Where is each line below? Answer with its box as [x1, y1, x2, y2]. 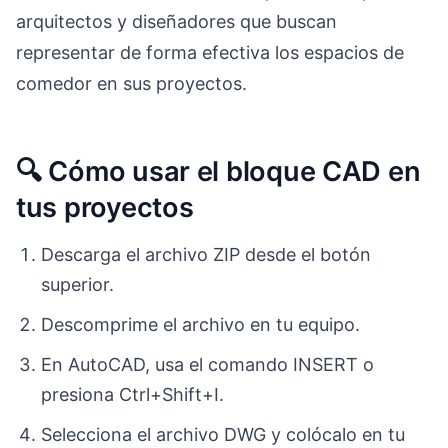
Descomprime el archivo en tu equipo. [41, 314, 361, 336]
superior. [41, 274, 115, 296]
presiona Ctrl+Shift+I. [41, 384, 225, 406]
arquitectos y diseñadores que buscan [16, 11, 337, 33]
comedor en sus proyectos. [16, 73, 247, 95]
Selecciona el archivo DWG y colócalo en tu [41, 424, 406, 446]
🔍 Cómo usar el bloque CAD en [16, 154, 421, 188]
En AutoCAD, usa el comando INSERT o [41, 354, 375, 376]
